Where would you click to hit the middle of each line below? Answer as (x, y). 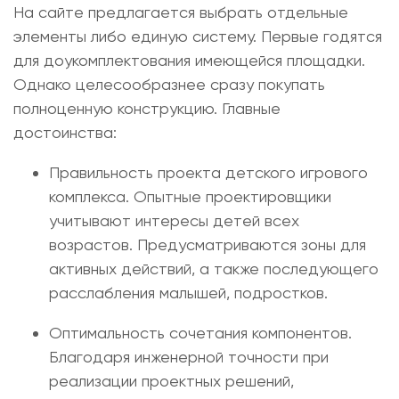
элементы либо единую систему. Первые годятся (198, 36)
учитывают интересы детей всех (174, 220)
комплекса (87, 196)
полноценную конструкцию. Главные (147, 108)
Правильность (103, 172)
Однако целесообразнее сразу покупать (169, 84)
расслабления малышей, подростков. (188, 293)
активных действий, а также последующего (214, 269)
